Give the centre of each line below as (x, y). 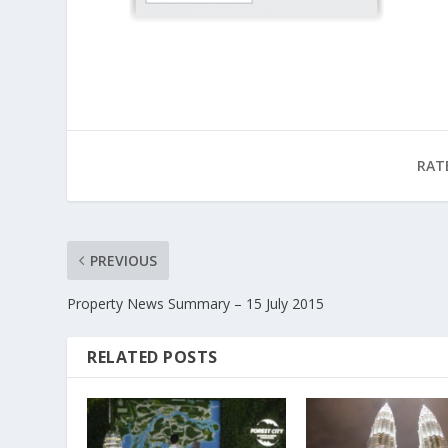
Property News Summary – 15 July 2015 (196, 304)
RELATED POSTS (152, 357)
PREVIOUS (124, 261)
